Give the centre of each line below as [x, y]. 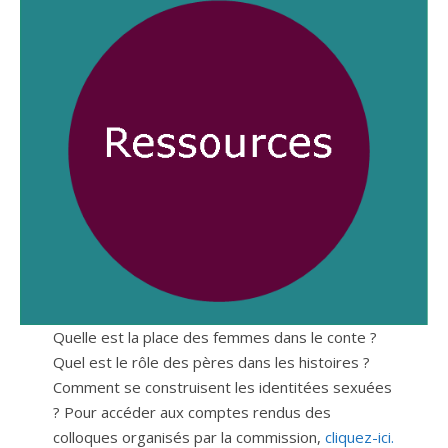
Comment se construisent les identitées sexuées [222, 386]
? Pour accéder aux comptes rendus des [191, 411]
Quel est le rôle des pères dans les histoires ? [211, 361]
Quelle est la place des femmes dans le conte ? [214, 336]
